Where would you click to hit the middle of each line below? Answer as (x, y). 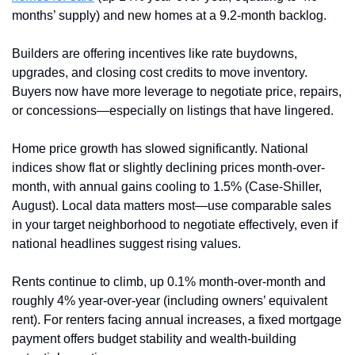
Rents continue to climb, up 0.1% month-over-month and (169, 282)
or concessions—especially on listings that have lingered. (173, 111)
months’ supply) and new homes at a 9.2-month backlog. (171, 16)
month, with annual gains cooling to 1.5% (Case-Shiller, (167, 187)
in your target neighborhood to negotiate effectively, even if (175, 225)
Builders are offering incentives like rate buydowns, (155, 54)
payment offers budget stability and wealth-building (154, 339)
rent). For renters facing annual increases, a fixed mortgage (177, 320)
